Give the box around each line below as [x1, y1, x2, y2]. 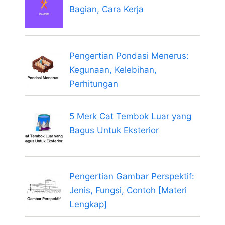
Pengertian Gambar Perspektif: [69, 171, 194, 182]
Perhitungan [69, 78, 118, 89]
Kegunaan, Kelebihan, [69, 64, 157, 75]
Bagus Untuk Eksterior [69, 125, 159, 135]
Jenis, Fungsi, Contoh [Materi [69, 185, 187, 196]
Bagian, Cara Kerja [69, 4, 144, 15]
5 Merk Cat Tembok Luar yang [69, 110, 191, 121]
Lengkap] [69, 199, 107, 210]
